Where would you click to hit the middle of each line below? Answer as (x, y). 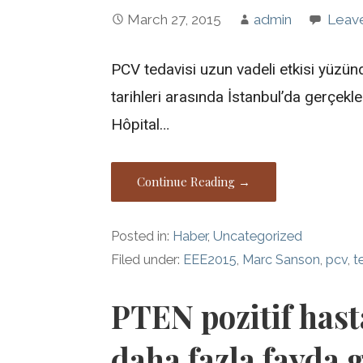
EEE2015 (210, 260)
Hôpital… (141, 124)
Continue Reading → (194, 181)
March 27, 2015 (175, 20)
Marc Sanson (282, 260)
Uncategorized (258, 237)
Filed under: (147, 260)
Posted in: (142, 237)
